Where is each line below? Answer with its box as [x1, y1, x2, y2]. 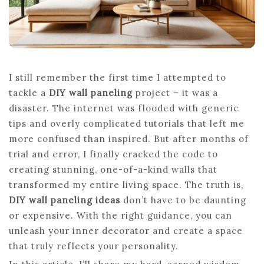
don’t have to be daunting [120, 194, 246, 206]
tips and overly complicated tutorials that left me [9, 118, 245, 129]
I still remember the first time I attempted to [9, 72, 226, 83]
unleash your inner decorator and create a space [9, 225, 243, 236]
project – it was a [133, 87, 218, 98]
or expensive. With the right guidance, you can [9, 210, 232, 221]
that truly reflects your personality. [9, 240, 179, 252]
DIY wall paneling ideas [9, 194, 120, 206]
